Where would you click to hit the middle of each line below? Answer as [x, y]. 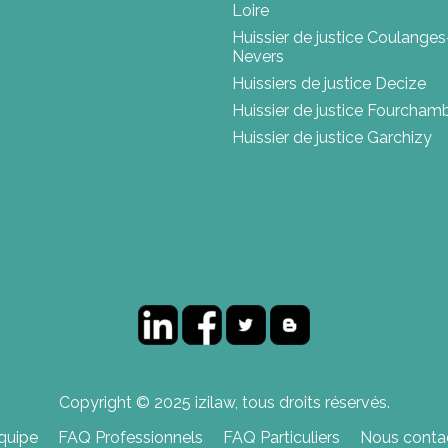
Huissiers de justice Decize [329, 84]
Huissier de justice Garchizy [332, 138]
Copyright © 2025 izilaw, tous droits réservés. [224, 403]
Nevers [258, 57]
